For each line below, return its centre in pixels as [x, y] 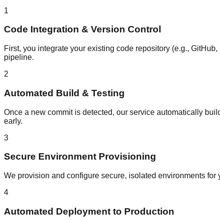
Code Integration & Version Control [82, 29]
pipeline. [19, 57]
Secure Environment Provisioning [80, 157]
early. [13, 121]
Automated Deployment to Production [89, 211]
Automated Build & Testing [64, 93]
